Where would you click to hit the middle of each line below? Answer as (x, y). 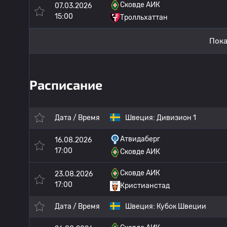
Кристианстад (145, 186)
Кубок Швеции (181, 206)
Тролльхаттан (144, 17)
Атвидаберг (140, 139)
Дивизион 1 (176, 118)
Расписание (66, 85)
